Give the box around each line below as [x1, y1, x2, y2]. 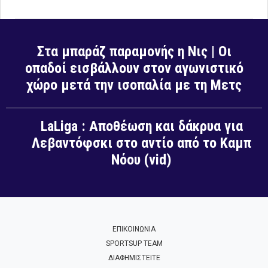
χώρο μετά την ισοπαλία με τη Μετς [26, 77, 242, 94]
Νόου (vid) [111, 151, 172, 169]
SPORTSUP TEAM [105, 239, 163, 248]
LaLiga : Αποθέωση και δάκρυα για [40, 118, 243, 135]
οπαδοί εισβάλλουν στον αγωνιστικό [25, 60, 243, 77]
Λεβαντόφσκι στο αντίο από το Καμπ [32, 135, 251, 152]
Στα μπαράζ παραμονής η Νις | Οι [36, 43, 232, 60]
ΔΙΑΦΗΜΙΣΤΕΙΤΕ [108, 254, 160, 263]
